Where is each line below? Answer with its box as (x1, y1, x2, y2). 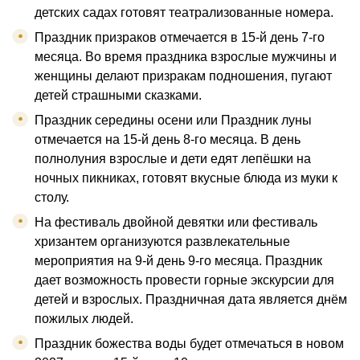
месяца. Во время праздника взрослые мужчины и (35, 50, 337, 64)
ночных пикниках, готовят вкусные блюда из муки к (35, 171, 337, 186)
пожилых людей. (35, 312, 133, 326)
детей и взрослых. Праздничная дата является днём (35, 292, 347, 307)
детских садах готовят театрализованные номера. (35, 6, 333, 20)
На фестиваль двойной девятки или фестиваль (35, 215, 317, 230)
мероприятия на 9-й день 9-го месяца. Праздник (35, 254, 322, 268)
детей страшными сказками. (35, 88, 202, 103)
